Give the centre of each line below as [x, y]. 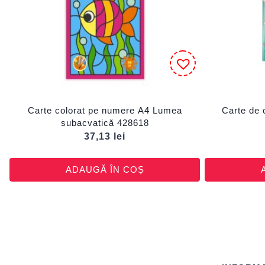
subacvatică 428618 [105, 122]
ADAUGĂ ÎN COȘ [105, 170]
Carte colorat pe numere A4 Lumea [105, 110]
